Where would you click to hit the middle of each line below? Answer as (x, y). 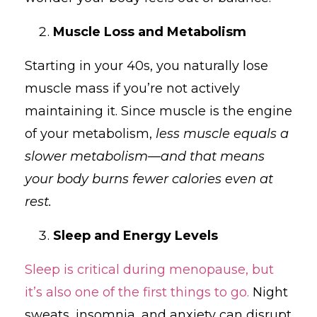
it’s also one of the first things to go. (137, 292)
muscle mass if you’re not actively (132, 88)
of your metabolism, (90, 133)
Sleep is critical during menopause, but (149, 269)
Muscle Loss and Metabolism (150, 31)
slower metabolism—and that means (145, 156)
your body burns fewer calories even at (149, 179)
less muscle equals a (222, 133)
